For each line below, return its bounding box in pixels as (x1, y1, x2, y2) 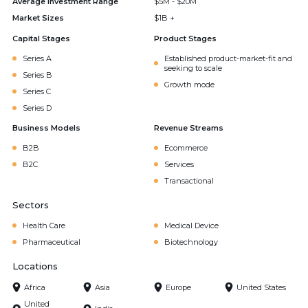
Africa (24, 282, 45, 292)
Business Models (12, 123, 80, 133)
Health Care (23, 221, 65, 230)
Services (164, 159, 194, 169)
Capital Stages (12, 34, 70, 43)
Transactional (164, 176, 214, 186)
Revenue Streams (154, 123, 223, 133)
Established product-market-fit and (164, 54, 292, 63)
